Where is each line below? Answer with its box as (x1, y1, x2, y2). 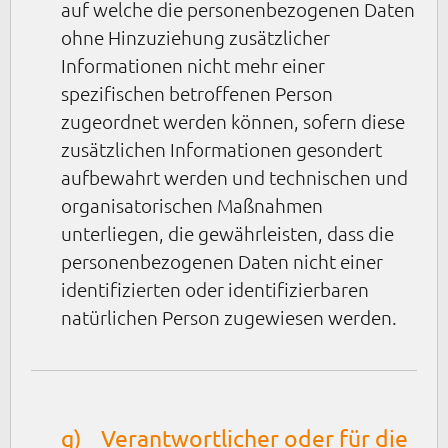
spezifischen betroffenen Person (61, 80, 333, 105)
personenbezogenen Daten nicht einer (61, 248, 383, 273)
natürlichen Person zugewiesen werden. (61, 304, 397, 329)
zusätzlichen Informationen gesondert (61, 136, 382, 161)
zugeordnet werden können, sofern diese (61, 108, 405, 133)
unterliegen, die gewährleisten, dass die (61, 220, 394, 245)
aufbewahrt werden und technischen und (61, 164, 408, 189)
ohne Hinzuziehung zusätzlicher (61, 24, 330, 49)
